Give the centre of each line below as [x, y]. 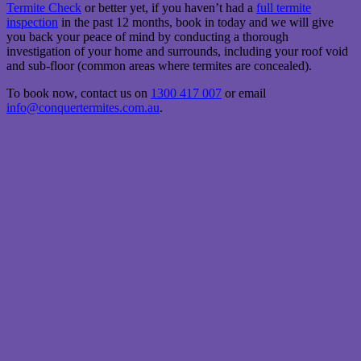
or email [244, 93]
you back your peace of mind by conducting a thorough [147, 37]
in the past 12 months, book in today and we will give [196, 23]
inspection [32, 23]
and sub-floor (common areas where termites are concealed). [159, 66]
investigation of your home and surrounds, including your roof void [177, 52]
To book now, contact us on [79, 93]
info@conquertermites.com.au [83, 108]
